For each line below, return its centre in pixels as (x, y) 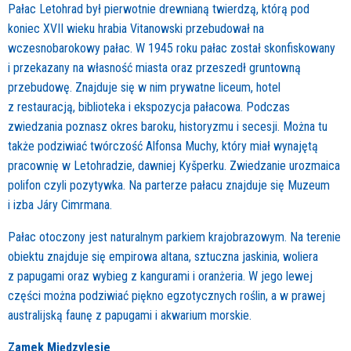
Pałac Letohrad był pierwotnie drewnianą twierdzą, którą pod (159, 9)
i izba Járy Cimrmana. (60, 205)
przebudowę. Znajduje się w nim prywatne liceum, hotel (144, 88)
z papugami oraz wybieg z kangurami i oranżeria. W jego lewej (160, 277)
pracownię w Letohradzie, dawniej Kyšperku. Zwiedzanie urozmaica (174, 166)
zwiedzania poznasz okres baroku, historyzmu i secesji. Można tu (168, 127)
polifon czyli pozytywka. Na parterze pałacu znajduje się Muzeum (169, 186)
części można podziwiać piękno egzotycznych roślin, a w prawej (166, 296)
